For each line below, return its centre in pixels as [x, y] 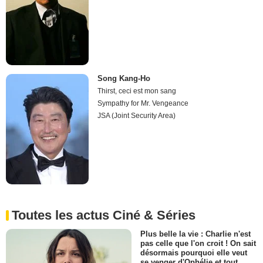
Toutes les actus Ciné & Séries [104, 215]
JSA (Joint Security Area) [137, 115]
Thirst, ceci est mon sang [137, 91]
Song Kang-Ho [124, 78]
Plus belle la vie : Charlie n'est [195, 234]
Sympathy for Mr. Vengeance [143, 103]
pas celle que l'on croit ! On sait [198, 244]
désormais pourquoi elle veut [194, 253]
